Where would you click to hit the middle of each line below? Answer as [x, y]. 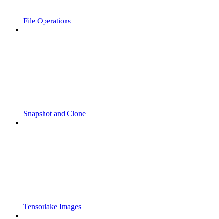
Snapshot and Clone [55, 113]
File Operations [47, 21]
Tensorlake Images [52, 206]
